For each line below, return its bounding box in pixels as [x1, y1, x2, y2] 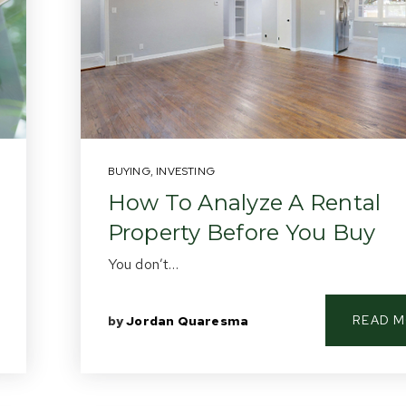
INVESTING [156, 164, 215, 179]
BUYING [107, 164, 150, 179]
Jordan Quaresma [126, 312, 249, 329]
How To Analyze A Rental [107, 189, 382, 216]
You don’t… [107, 255, 179, 274]
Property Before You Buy [107, 219, 376, 246]
